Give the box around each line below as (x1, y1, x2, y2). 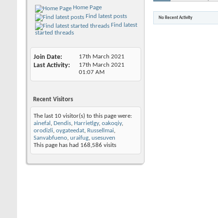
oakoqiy (102, 120, 122, 127)
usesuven (91, 134, 115, 141)
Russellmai (87, 127, 114, 134)
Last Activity (34, 61, 68, 69)
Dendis (54, 120, 71, 127)
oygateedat (56, 127, 84, 134)
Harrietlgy (74, 120, 99, 127)
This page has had (34, 142, 80, 148)
